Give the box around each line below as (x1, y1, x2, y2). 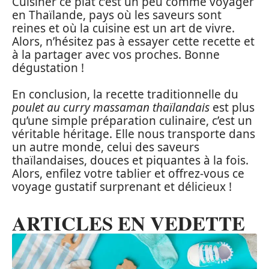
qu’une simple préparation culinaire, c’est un (12, 113, 252, 129)
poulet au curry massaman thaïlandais (12, 100, 210, 116)
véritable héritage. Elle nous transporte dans (12, 126, 255, 142)
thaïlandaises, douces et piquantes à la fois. (12, 153, 249, 169)
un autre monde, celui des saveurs (12, 139, 199, 156)
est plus (210, 100, 255, 116)
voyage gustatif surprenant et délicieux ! (12, 179, 232, 195)
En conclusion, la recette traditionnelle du (12, 86, 238, 103)
